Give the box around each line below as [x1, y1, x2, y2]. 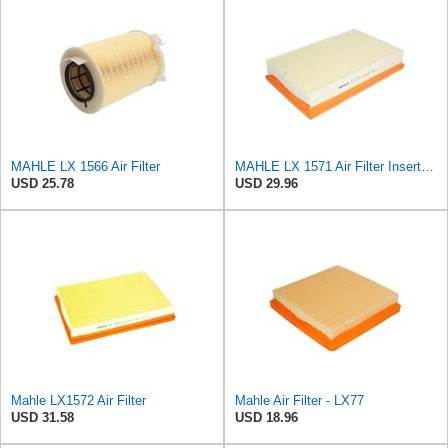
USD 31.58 [11, 409, 74, 425]
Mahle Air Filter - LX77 [235, 392, 364, 408]
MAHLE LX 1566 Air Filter [11, 158, 160, 174]
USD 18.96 [235, 409, 298, 425]
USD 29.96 [235, 175, 298, 191]
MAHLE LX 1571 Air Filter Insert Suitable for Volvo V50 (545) [421, 158, 434, 174]
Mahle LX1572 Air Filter [11, 392, 146, 408]
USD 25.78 [11, 175, 74, 191]
